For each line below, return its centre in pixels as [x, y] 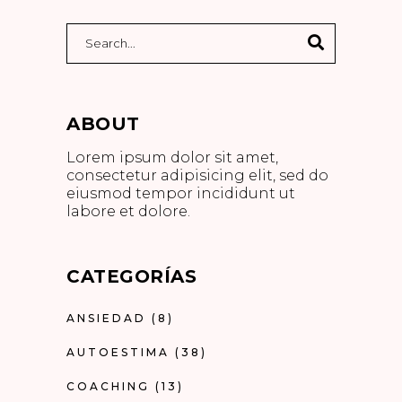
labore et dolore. [128, 211]
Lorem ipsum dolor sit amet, [172, 157]
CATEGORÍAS [131, 276]
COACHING [108, 386]
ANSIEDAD [106, 318]
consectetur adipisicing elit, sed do [197, 175]
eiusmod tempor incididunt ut [181, 193]
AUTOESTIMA [118, 352]
